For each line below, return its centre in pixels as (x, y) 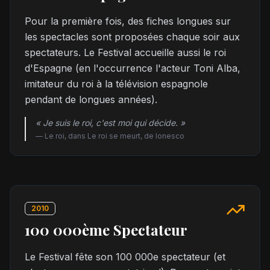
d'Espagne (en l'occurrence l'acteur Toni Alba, (133, 68)
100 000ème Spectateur (106, 230)
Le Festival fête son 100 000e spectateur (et (125, 257)
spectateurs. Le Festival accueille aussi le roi (125, 52)
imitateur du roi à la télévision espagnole (116, 84)
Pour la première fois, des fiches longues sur (128, 21)
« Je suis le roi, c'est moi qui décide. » (110, 123)
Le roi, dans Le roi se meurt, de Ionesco (115, 136)
